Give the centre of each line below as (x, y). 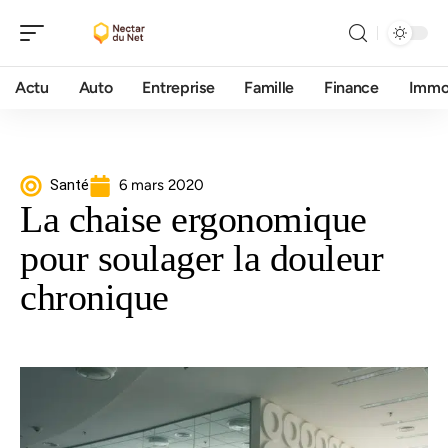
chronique (94, 297)
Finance (351, 87)
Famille (269, 87)
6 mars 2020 (161, 185)
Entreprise (178, 87)
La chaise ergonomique (193, 219)
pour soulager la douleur (201, 258)
